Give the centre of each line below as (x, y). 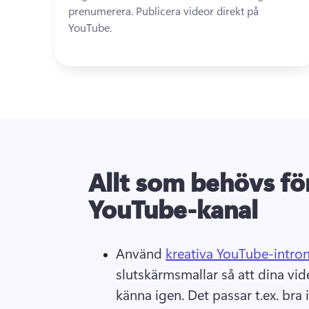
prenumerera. (102, 11)
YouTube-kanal (173, 208)
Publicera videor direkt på (198, 11)
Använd (141, 252)
